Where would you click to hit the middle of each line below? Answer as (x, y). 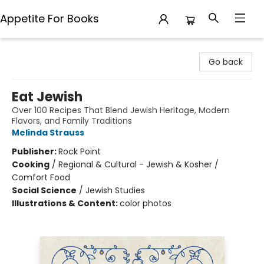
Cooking (31, 164)
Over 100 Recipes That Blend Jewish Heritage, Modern (121, 110)
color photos (146, 203)
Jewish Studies (115, 190)
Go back (226, 62)
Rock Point (80, 151)
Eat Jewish (47, 97)
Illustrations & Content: (66, 203)
